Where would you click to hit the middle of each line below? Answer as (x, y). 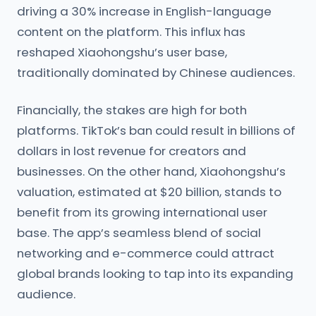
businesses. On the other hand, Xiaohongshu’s (151, 171)
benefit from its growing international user (142, 212)
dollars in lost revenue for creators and (132, 151)
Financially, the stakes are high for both (132, 110)
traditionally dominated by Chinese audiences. (156, 73)
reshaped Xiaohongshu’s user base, (122, 52)
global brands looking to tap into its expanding (155, 274)
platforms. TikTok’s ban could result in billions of (156, 130)
